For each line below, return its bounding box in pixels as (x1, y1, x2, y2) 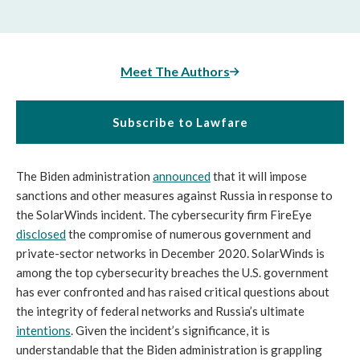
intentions (16, 323, 71, 338)
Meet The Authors (121, 63, 230, 80)
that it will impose (211, 169, 307, 184)
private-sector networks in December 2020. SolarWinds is (16, 246, 325, 261)
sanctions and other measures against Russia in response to (16, 188, 333, 203)
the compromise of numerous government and (66, 227, 311, 242)
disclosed (16, 227, 66, 242)
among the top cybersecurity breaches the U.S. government (16, 265, 329, 280)
